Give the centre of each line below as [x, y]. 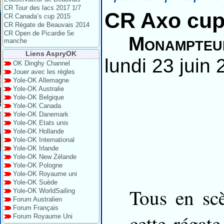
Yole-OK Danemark [41, 114]
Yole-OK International [44, 140]
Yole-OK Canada [37, 106]
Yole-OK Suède [35, 182]
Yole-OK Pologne [38, 165]
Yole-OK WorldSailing [44, 191]
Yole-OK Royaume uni [45, 174]
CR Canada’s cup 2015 [37, 16]
